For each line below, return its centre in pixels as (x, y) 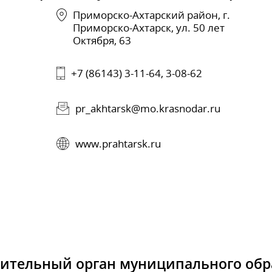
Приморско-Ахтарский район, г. (151, 15)
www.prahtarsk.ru (118, 144)
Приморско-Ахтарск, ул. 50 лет (148, 28)
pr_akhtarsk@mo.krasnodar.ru (148, 109)
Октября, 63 (102, 41)
